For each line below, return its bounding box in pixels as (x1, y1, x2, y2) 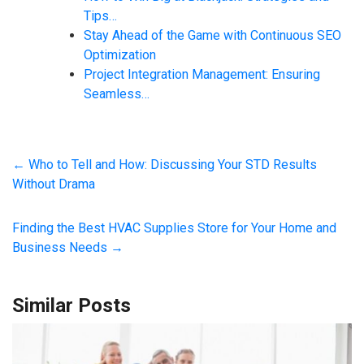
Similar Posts (12, 293, 131, 317)
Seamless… (84, 85, 149, 102)
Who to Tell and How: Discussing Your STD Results (25, 156, 317, 172)
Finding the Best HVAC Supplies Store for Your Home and (12, 219, 336, 236)
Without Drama (12, 175, 95, 192)
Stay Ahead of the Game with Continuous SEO (84, 27, 341, 43)
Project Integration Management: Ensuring (84, 66, 320, 82)
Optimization (84, 46, 156, 63)
